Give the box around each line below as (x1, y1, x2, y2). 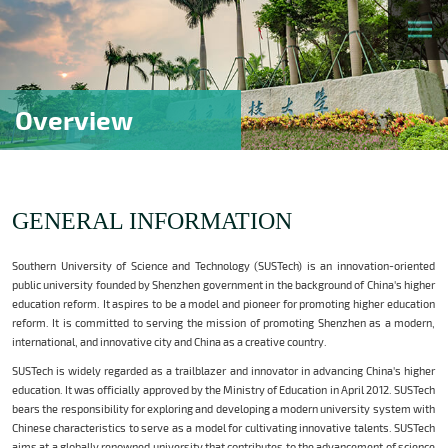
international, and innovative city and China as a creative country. (12, 335, 327, 348)
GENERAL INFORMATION (12, 208, 292, 234)
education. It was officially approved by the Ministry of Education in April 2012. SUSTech (12, 383, 435, 396)
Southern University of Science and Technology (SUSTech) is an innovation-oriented (12, 259, 435, 272)
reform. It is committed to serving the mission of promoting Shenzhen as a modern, (12, 316, 435, 329)
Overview (14, 104, 133, 135)
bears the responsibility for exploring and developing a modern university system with (12, 402, 435, 415)
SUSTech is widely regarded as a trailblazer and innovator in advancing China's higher (12, 364, 435, 377)
